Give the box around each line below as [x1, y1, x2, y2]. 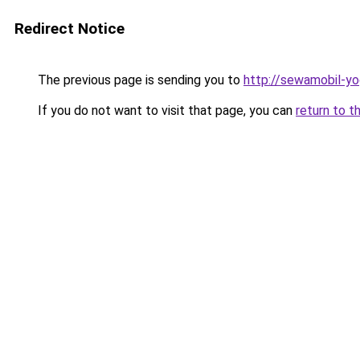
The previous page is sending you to [35, 72, 243, 88]
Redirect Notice [14, 19, 125, 38]
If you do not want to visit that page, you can [35, 103, 296, 118]
